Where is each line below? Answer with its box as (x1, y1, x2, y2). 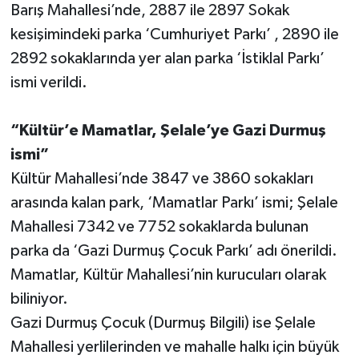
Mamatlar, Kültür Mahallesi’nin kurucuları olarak (10, 266, 326, 283)
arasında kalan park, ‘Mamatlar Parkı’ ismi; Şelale (10, 194, 338, 211)
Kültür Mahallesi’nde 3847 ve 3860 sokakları (10, 170, 313, 187)
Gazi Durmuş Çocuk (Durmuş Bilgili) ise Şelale (10, 314, 316, 331)
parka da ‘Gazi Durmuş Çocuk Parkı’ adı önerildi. (10, 242, 337, 259)
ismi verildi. (10, 74, 87, 91)
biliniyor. (10, 290, 68, 307)
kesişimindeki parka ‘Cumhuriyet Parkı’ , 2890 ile (10, 26, 339, 42)
